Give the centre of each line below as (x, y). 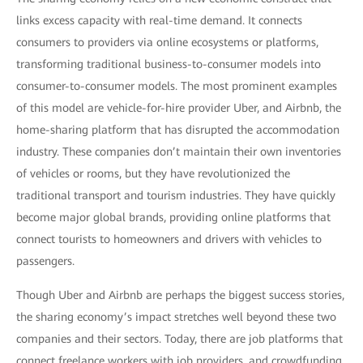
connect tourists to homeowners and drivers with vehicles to (169, 239)
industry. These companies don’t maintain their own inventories (179, 152)
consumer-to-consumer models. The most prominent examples (177, 86)
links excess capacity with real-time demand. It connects (159, 20)
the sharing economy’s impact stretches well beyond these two (176, 317)
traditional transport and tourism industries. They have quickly (176, 195)
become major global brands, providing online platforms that (173, 217)
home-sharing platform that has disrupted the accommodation (178, 130)
